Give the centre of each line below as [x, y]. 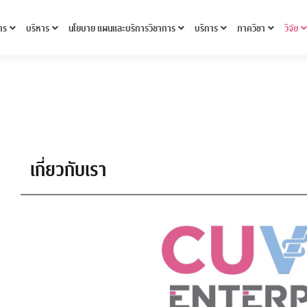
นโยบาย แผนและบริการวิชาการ [122, 28]
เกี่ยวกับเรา [69, 170]
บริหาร [37, 28]
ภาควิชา [251, 28]
